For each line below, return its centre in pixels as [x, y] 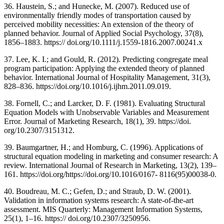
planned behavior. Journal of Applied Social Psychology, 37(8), [104, 33]
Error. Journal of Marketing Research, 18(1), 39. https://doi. [97, 121]
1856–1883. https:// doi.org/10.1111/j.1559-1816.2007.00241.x [103, 42]
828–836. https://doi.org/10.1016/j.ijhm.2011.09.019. [87, 86]
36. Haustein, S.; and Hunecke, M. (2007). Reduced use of [97, 6]
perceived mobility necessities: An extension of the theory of [99, 24]
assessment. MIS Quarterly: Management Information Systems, [103, 209]
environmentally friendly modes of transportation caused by [97, 15]
